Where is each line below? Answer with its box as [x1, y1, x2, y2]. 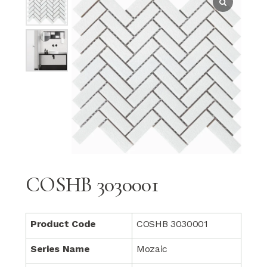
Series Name [30, 243, 90, 254]
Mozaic [136, 243, 168, 254]
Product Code [30, 218, 97, 229]
